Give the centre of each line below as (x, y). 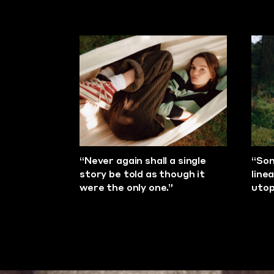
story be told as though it (143, 175)
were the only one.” (127, 189)
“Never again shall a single (143, 162)
